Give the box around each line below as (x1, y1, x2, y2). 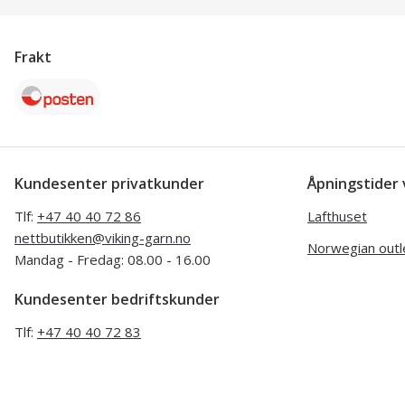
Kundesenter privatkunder (14, 173, 204, 193)
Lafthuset (307, 206, 367, 225)
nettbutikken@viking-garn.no (14, 228, 191, 247)
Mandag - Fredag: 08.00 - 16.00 (14, 250, 211, 268)
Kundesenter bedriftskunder (14, 288, 220, 309)
